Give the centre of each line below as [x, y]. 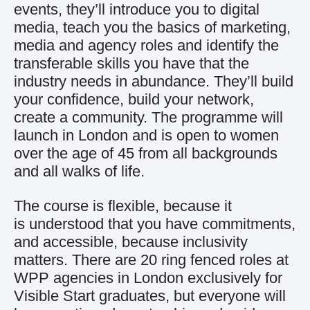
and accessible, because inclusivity [131, 242]
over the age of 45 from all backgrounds [146, 153]
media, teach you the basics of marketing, [152, 27]
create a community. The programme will [148, 117]
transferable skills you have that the [131, 63]
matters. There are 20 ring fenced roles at [151, 260]
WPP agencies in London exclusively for [148, 278]
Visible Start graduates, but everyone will [150, 296]
